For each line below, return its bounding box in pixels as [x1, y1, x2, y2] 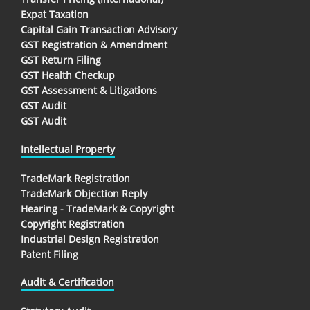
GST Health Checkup [21, 69, 115, 82]
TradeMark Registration [21, 171, 130, 185]
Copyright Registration [21, 217, 125, 230]
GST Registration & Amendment [21, 38, 167, 52]
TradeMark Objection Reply [21, 186, 147, 200]
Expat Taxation [21, 8, 89, 21]
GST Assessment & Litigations [21, 84, 157, 98]
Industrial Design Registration [21, 232, 159, 246]
